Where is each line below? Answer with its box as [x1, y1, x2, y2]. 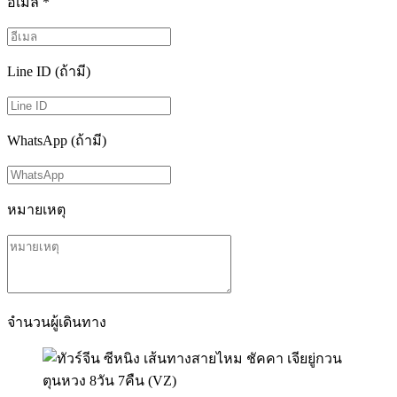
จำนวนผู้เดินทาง [7, 315, 106, 330]
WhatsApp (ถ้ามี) [7, 133, 106, 148]
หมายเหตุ [7, 202, 66, 217]
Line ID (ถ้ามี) [7, 64, 90, 79]
